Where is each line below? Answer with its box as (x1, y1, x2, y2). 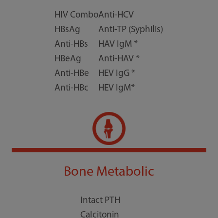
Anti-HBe (54, 69, 90, 78)
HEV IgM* (98, 83, 135, 93)
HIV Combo (54, 10, 99, 20)
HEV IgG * (98, 69, 136, 78)
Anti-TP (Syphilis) (98, 25, 163, 35)
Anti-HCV (98, 10, 134, 20)
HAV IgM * (98, 39, 138, 49)
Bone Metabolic (63, 165, 154, 179)
